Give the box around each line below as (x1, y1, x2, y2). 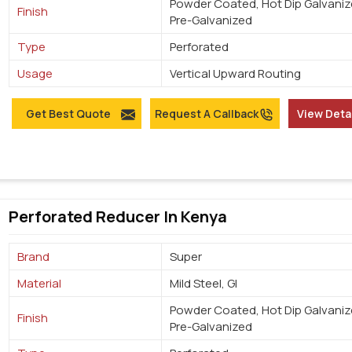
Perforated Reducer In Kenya (9, 206, 228, 228)
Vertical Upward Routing (170, 65, 302, 82)
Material (17, 275, 62, 292)
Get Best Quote (25, 106, 111, 122)
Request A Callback (154, 106, 258, 122)
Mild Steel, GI (170, 275, 238, 292)
